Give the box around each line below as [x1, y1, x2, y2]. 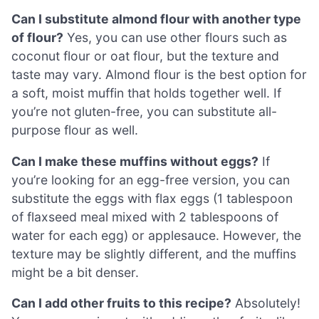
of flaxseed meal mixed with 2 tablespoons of [11, 209, 278, 224]
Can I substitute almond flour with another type [11, 11, 301, 26]
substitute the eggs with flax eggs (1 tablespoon [11, 190, 293, 206]
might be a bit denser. [11, 264, 139, 280]
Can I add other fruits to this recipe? [11, 296, 231, 311]
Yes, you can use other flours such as [63, 29, 287, 45]
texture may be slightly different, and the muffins [11, 246, 296, 261]
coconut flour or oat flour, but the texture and [11, 48, 279, 63]
